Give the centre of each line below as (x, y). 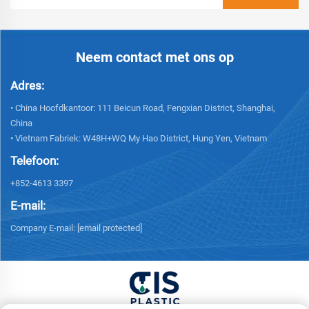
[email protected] (110, 228)
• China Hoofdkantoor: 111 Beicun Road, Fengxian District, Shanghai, (143, 108)
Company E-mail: (44, 228)
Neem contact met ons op (154, 57)
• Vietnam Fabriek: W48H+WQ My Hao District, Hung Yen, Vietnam (139, 138)
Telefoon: (34, 160)
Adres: (27, 85)
